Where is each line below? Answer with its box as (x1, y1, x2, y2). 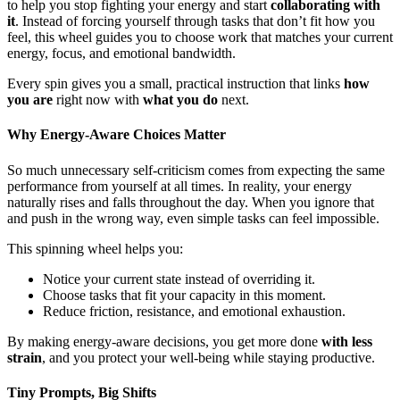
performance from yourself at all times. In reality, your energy (7, 178, 352, 194)
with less (321, 333, 372, 349)
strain (7, 349, 42, 365)
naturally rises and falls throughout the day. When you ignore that (7, 194, 374, 210)
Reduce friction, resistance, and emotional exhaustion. (43, 303, 346, 319)
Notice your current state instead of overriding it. (43, 271, 315, 287)
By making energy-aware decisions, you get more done (7, 333, 321, 349)
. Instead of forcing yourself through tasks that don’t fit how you (15, 13, 375, 29)
